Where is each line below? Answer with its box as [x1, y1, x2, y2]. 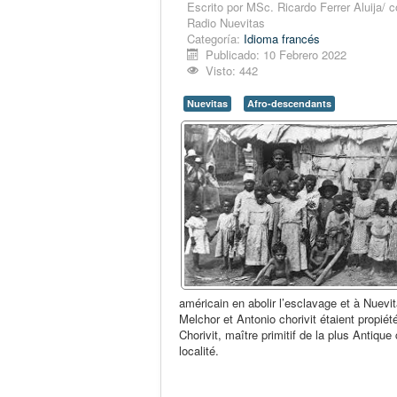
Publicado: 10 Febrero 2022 [206, 46, 347, 64]
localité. [179, 342, 219, 360]
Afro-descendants [247, 97, 331, 111]
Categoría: [187, 30, 244, 48]
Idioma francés [244, 30, 320, 48]
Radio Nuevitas [187, 14, 265, 32]
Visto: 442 [206, 62, 259, 80]
